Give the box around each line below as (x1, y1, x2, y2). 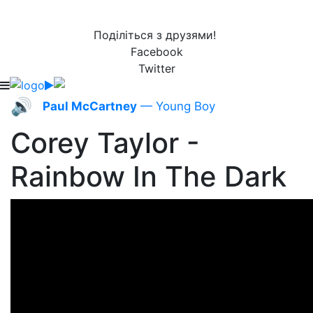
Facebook (130, 45, 183, 59)
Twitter (138, 61, 175, 75)
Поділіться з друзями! (94, 28, 219, 42)
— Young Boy (137, 99, 215, 113)
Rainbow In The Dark (10, 159, 286, 194)
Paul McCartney (43, 99, 137, 113)
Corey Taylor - (10, 126, 200, 160)
